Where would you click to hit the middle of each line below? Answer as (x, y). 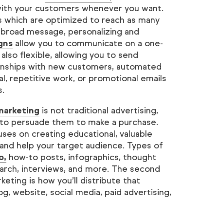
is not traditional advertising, (99, 110)
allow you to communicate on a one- (88, 43)
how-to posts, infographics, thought (81, 157)
